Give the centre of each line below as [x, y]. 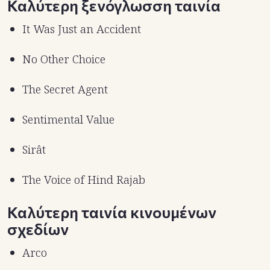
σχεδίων [38, 229]
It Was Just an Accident [82, 29]
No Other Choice [64, 59]
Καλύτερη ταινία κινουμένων [112, 212]
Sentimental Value [68, 120]
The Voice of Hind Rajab [84, 180]
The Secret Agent [65, 89]
